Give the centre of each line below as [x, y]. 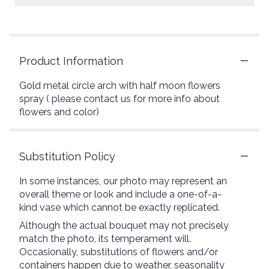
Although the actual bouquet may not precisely [124, 225]
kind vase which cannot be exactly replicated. [119, 207]
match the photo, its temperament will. [105, 238]
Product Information [71, 61]
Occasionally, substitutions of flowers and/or [119, 252]
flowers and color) [59, 112]
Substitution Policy [67, 156]
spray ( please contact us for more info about [119, 98]
